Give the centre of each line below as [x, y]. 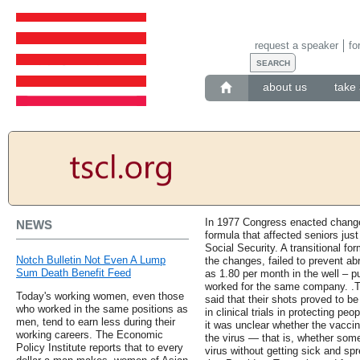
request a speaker [296, 45]
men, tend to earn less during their [96, 322]
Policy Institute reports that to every [100, 348]
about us [284, 87]
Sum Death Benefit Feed [74, 273]
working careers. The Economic [90, 335]
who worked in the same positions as [102, 309]
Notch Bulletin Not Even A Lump [91, 260]
